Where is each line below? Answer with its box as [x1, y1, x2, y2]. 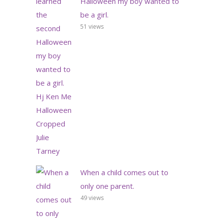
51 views [80, 22, 104, 31]
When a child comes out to [80, 167, 168, 177]
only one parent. [80, 181, 134, 191]
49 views [80, 193, 104, 202]
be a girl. [80, 9, 109, 19]
